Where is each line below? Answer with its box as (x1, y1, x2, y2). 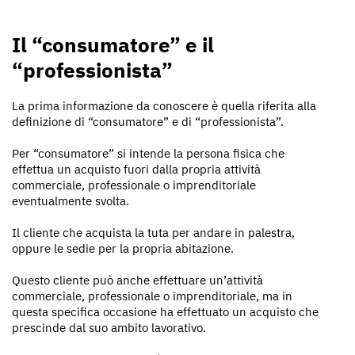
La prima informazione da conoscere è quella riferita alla (12, 97, 316, 113)
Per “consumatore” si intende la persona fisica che (12, 145, 284, 161)
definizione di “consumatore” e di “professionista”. (12, 113, 284, 129)
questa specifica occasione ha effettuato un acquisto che (12, 303, 319, 319)
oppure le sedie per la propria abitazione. (12, 240, 234, 256)
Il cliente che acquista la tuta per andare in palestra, (12, 224, 295, 240)
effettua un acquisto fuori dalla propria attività (12, 161, 261, 177)
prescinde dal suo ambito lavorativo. (12, 319, 206, 335)
